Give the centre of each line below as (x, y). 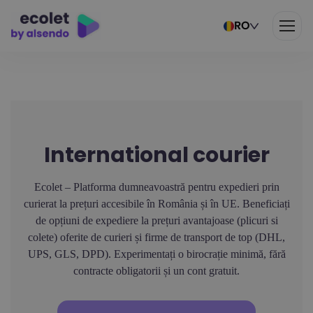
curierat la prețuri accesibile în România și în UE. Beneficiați (156, 204)
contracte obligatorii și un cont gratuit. (156, 271)
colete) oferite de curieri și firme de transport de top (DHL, (156, 237)
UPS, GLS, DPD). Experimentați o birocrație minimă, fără (156, 254)
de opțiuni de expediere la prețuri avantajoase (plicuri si (156, 220)
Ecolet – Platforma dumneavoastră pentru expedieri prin (156, 187)
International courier (156, 155)
